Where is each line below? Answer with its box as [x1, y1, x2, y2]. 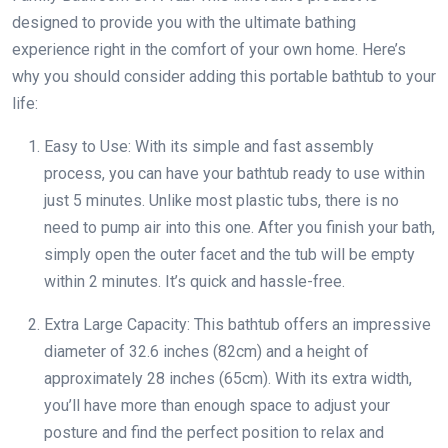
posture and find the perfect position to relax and [44, 422, 384, 442]
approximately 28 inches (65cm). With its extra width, [44, 368, 412, 388]
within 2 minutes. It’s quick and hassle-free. [44, 271, 345, 291]
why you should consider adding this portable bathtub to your [12, 66, 436, 86]
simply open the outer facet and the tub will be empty [44, 244, 415, 264]
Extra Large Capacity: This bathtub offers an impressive [44, 314, 431, 334]
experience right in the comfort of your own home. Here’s [12, 39, 406, 59]
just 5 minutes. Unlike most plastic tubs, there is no [44, 190, 399, 210]
